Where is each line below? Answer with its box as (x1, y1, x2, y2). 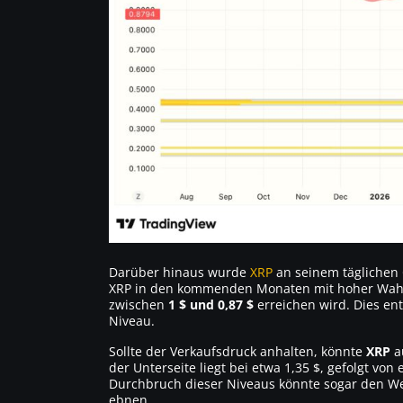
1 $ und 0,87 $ (168, 295, 254, 313)
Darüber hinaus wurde (109, 263, 250, 281)
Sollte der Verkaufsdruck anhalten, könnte (109, 342, 366, 360)
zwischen (109, 295, 168, 313)
